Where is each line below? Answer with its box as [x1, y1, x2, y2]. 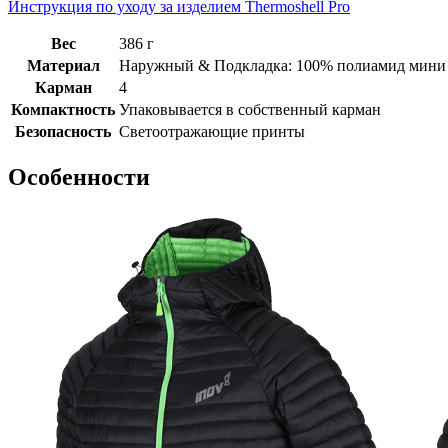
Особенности [8, 163, 150, 190]
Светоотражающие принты [119, 122, 305, 140]
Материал [26, 56, 100, 74]
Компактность [11, 100, 115, 118]
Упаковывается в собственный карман [119, 100, 381, 118]
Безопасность [15, 122, 111, 140]
